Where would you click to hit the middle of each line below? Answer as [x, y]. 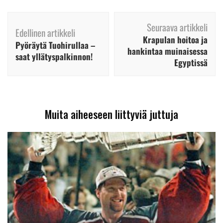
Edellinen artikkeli [45, 33]
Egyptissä [191, 63]
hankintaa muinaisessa [167, 51]
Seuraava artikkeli [177, 27]
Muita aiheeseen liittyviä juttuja [111, 114]
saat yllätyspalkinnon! [54, 57]
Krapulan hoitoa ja [175, 40]
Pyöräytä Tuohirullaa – [55, 45]
